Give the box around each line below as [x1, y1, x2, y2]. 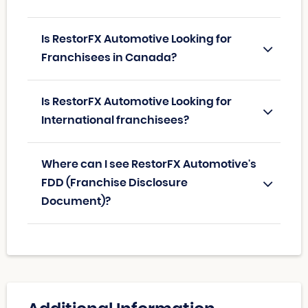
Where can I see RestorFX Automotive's [41, 159, 256, 170]
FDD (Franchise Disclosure [41, 177, 188, 189]
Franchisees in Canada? [41, 52, 177, 64]
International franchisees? [41, 115, 189, 126]
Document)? [41, 196, 111, 208]
